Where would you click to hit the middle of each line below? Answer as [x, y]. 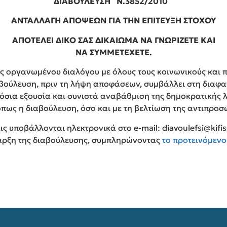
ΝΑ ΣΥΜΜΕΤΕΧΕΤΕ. [113, 52]
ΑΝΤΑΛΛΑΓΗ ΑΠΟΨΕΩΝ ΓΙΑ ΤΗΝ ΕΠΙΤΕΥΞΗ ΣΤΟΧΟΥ [113, 21]
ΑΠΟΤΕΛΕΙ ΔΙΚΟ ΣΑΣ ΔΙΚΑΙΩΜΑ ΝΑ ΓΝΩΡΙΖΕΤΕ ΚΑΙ [113, 40]
